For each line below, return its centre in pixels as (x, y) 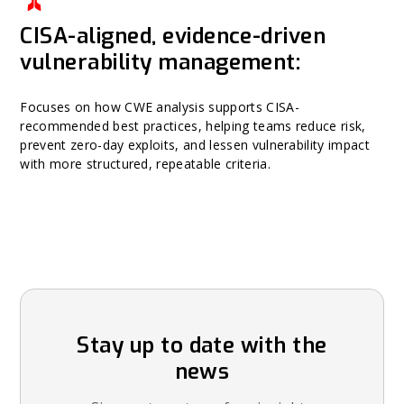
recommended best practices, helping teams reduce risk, (193, 126)
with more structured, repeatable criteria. (145, 164)
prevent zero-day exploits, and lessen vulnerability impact (195, 145)
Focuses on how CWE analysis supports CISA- (160, 107)
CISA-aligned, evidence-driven (173, 36)
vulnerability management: (161, 62)
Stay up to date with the (202, 345)
